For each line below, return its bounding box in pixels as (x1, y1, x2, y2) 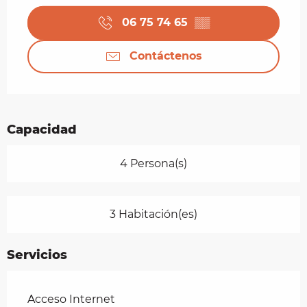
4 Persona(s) (120, 156, 187, 170)
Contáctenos (130, 49, 202, 63)
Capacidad (7, 121, 77, 137)
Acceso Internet (27, 292, 115, 306)
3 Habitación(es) (110, 207, 197, 221)
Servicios (7, 247, 67, 262)
